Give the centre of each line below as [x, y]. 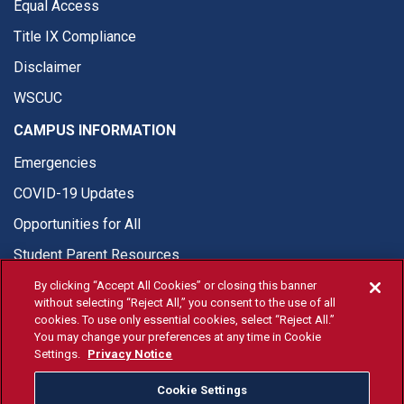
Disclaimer [47, 67]
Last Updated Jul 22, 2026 [202, 367]
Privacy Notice [130, 354]
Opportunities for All [77, 224]
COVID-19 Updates [74, 193]
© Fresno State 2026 [202, 345]
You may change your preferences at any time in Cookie [178, 337]
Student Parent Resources [96, 255]
